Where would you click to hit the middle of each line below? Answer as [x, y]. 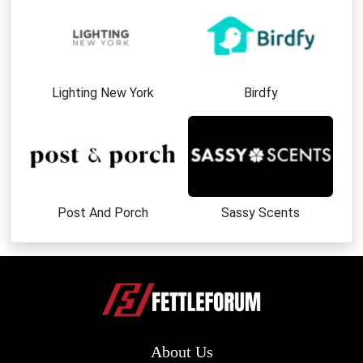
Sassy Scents [261, 212]
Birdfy [261, 92]
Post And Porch [102, 212]
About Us [181, 352]
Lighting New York [102, 92]
